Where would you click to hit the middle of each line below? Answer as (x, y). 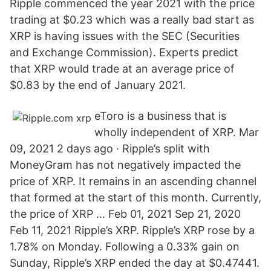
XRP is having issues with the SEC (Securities (125, 36)
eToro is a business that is (160, 116)
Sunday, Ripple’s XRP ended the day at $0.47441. (135, 263)
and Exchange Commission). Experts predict (124, 52)
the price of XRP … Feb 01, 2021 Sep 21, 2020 (125, 214)
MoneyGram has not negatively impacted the (125, 165)
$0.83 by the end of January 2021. (98, 85)
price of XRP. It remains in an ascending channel (133, 181)
